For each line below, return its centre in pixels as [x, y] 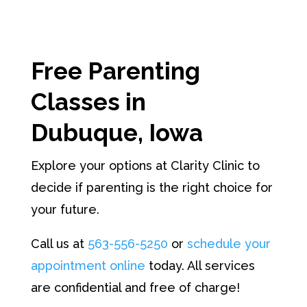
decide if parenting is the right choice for [151, 188]
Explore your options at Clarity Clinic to [145, 166]
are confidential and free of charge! [135, 288]
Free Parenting [115, 71]
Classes [75, 102]
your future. [65, 210]
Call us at [59, 244]
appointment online [88, 266]
